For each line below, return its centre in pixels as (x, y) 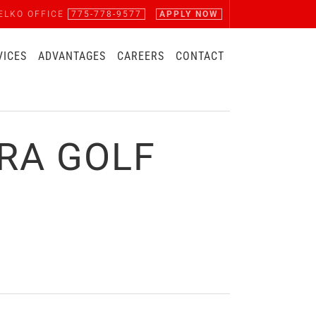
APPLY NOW (189, 14)
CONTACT (200, 56)
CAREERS (140, 56)
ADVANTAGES (72, 56)
